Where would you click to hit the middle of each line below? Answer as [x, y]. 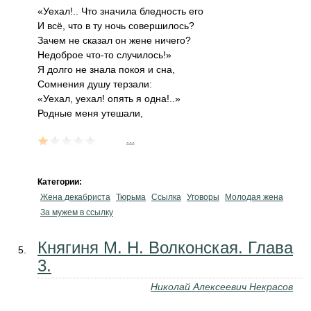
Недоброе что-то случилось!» [104, 55]
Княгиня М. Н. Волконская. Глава [165, 247]
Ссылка [166, 197]
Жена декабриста [75, 197]
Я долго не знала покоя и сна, [106, 69]
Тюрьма [131, 197]
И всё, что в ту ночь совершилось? [116, 26]
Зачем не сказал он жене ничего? [114, 40]
